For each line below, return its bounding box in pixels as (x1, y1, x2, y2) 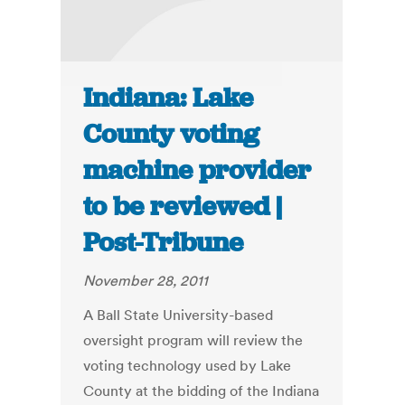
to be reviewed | (83, 189, 283, 224)
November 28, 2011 (83, 271, 209, 290)
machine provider (83, 153, 312, 188)
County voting (83, 117, 260, 152)
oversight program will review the (83, 331, 304, 350)
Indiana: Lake (83, 80, 254, 116)
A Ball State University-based (83, 306, 274, 325)
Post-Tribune (83, 225, 244, 260)
